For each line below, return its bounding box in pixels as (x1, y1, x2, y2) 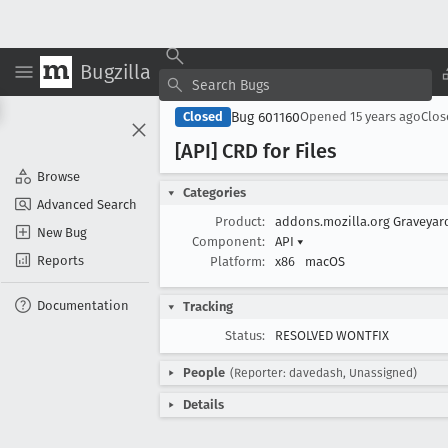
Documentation (37, 297, 129, 313)
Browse (37, 168, 80, 184)
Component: (192, 234, 265, 249)
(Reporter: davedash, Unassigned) (230, 366, 417, 380)
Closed (183, 109, 223, 124)
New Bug (37, 224, 87, 240)
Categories (183, 185, 246, 200)
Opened (300, 109, 350, 124)
